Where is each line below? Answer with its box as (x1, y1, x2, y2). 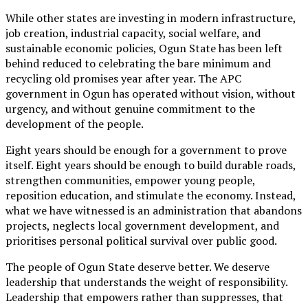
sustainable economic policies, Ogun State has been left (5, 40, 283, 56)
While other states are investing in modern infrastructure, (5, 10, 296, 25)
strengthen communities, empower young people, (5, 172, 255, 188)
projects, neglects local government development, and (5, 217, 279, 233)
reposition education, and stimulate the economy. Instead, (5, 187, 296, 203)
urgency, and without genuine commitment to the (5, 100, 255, 116)
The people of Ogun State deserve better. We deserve (5, 258, 269, 274)
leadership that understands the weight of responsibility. (5, 274, 287, 289)
